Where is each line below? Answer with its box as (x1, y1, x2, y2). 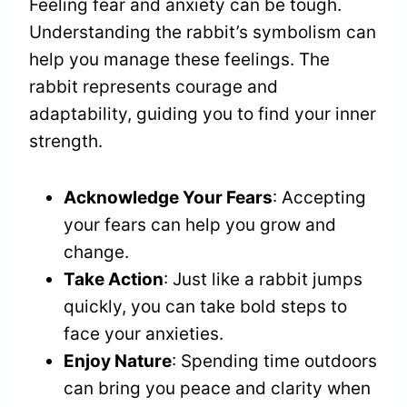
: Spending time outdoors (172, 351, 377, 372)
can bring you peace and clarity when (64, 378, 371, 400)
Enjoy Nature (64, 351, 172, 372)
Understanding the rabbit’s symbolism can (29, 22, 376, 44)
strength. (29, 131, 103, 153)
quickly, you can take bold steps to (64, 296, 347, 318)
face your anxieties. (64, 323, 223, 345)
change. (64, 242, 129, 263)
